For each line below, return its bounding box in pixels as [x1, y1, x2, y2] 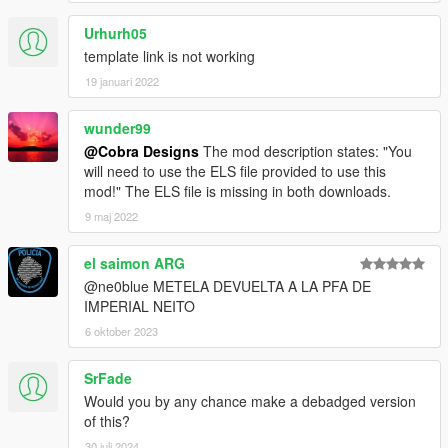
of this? [84, 410, 130, 431]
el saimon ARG [84, 252, 185, 273]
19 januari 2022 [85, 72, 159, 89]
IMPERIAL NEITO [84, 295, 195, 316]
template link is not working [84, 45, 255, 66]
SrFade [84, 367, 132, 388]
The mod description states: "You [199, 140, 412, 161]
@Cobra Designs [84, 140, 199, 161]
